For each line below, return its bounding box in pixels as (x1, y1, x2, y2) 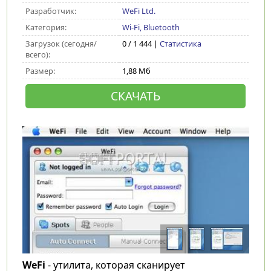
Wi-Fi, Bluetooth (122, 22, 180, 33)
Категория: (25, 22, 67, 33)
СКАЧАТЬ (110, 88, 160, 104)
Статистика (159, 38, 201, 49)
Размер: (25, 65, 55, 76)
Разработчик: (25, 5, 76, 16)
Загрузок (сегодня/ (25, 38, 97, 49)
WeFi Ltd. (122, 5, 155, 16)
